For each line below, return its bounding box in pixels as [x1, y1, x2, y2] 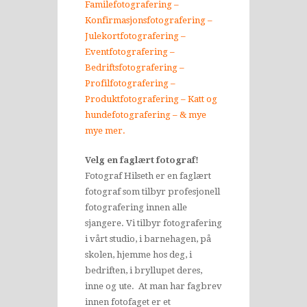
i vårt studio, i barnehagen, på [85, 234, 211, 244]
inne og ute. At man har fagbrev [85, 281, 222, 291]
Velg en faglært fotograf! [85, 155, 199, 165]
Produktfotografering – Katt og [85, 94, 217, 104]
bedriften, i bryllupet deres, [85, 265, 202, 275]
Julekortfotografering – [85, 31, 186, 41]
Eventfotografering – [85, 47, 175, 57]
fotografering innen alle [85, 202, 187, 212]
